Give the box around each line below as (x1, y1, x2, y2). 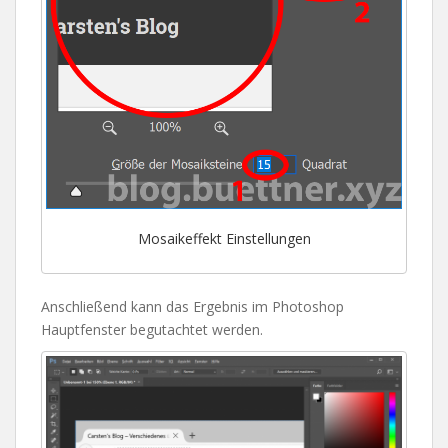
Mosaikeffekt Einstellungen (137, 229, 311, 249)
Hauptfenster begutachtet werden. (41, 320, 263, 340)
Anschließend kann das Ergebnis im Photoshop (41, 297, 344, 317)
